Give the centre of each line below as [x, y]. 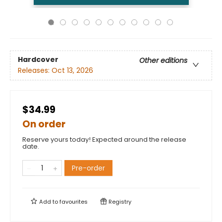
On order [44, 124]
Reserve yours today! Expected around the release [104, 139]
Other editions [163, 61]
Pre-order [88, 168]
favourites [74, 202]
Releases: [35, 71]
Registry [119, 202]
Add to [49, 202]
